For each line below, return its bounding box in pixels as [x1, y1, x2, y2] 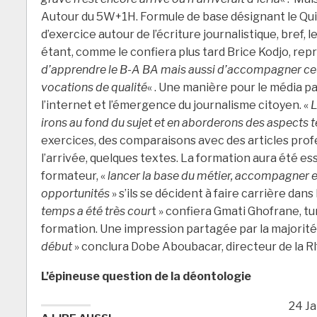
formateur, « [41, 169, 108, 183]
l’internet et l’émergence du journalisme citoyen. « [41, 98, 311, 113]
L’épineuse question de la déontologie [41, 270, 251, 284]
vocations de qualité [41, 81, 147, 95]
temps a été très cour [41, 204, 151, 219]
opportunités [41, 187, 110, 201]
